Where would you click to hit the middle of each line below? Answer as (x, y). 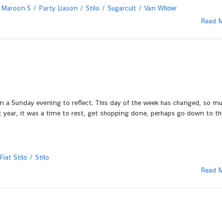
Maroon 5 (16, 8)
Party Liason (58, 8)
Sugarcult (122, 8)
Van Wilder (161, 8)
